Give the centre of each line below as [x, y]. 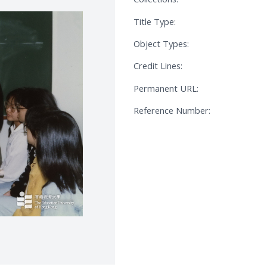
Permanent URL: [166, 88]
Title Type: [155, 21]
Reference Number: [172, 111]
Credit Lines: [158, 66]
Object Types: [161, 44]
